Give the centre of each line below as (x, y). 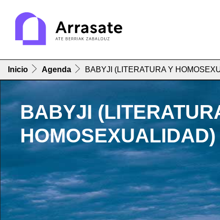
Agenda (56, 70)
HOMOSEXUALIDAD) (118, 136)
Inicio (18, 70)
